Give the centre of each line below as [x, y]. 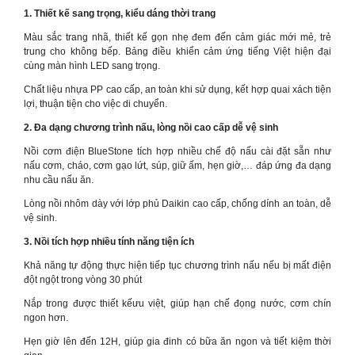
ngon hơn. [46, 318]
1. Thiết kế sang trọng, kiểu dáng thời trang [120, 13]
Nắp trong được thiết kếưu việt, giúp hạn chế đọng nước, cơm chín [177, 303]
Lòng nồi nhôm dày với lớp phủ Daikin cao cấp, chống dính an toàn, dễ [177, 204]
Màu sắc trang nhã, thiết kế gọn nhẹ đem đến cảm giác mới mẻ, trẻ [177, 37]
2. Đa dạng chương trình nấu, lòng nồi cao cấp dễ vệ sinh [151, 128]
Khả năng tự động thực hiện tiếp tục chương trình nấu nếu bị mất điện [177, 265]
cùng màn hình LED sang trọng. [92, 66]
